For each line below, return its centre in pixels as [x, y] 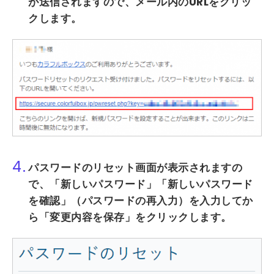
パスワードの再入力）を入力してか [167, 201]
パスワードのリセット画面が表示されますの [135, 168]
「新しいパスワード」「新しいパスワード [151, 184]
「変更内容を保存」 [87, 217]
